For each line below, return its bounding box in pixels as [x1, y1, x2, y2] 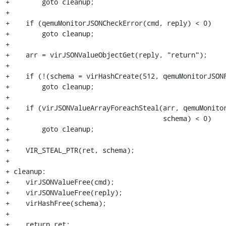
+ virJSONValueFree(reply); [5, 187, 123, 197]
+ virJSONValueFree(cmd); [5, 177, 115, 187]
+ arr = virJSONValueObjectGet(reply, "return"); [5, 49, 207, 60]
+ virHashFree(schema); [5, 198, 106, 208]
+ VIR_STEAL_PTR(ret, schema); [5, 145, 135, 155]
